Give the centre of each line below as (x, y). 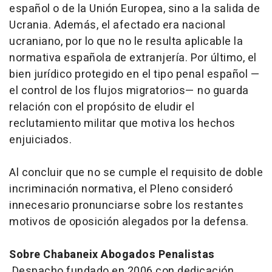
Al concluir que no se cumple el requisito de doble (136, 173)
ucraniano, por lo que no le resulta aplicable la (126, 42)
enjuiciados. (40, 140)
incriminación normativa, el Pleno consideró (121, 189)
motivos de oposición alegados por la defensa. (129, 222)
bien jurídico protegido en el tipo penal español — (134, 75)
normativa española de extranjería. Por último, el (133, 58)
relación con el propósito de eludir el (102, 107)
